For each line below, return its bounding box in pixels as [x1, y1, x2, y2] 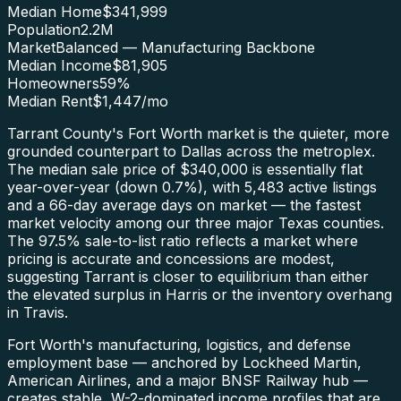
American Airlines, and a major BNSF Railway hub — [7, 371, 368, 389]
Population [7, 20, 81, 38]
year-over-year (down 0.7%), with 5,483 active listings [7, 177, 377, 196]
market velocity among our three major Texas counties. [7, 213, 384, 232]
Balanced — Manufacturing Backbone [55, 38, 315, 56]
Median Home [7, 2, 102, 21]
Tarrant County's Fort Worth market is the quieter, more [7, 124, 389, 142]
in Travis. [7, 303, 68, 321]
